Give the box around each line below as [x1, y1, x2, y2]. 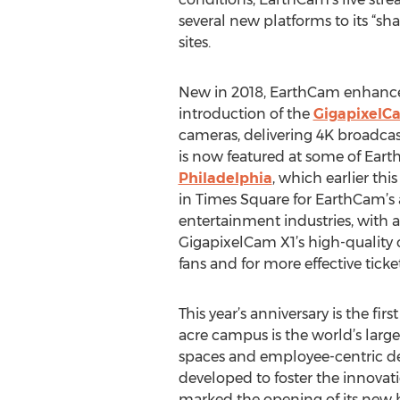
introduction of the [178, 105, 313, 122]
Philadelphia [178, 170, 272, 187]
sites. [178, 34, 211, 51]
